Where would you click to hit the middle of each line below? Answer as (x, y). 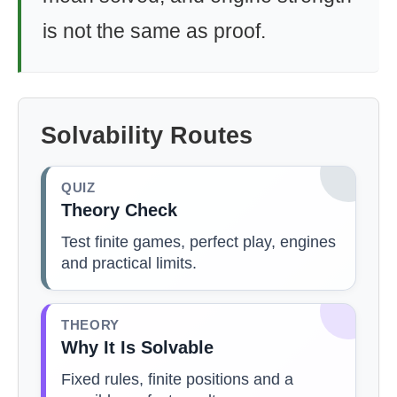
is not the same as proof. (154, 31)
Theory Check (119, 210)
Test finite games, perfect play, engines (198, 241)
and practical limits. (129, 263)
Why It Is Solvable (137, 347)
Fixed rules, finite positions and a (177, 379)
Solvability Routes (147, 136)
